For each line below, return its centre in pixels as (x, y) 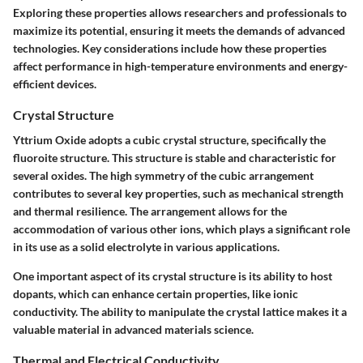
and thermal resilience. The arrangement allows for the (150, 211)
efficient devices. (55, 84)
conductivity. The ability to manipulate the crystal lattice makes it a (180, 312)
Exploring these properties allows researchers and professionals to (180, 13)
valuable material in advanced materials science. (133, 330)
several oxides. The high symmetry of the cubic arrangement (163, 176)
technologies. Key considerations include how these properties (170, 49)
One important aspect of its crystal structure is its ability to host (173, 276)
